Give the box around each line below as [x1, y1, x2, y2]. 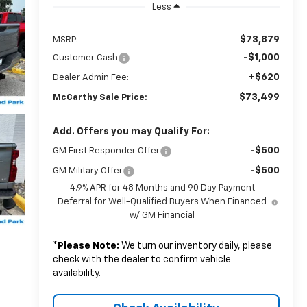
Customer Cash [52, 53, 118, 62]
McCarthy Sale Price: [52, 93, 147, 102]
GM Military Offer [52, 166, 123, 175]
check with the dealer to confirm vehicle [52, 254, 231, 265]
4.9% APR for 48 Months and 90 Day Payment [69, 183, 255, 193]
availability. [52, 268, 101, 278]
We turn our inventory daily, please [119, 241, 272, 251]
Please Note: [57, 241, 119, 251]
